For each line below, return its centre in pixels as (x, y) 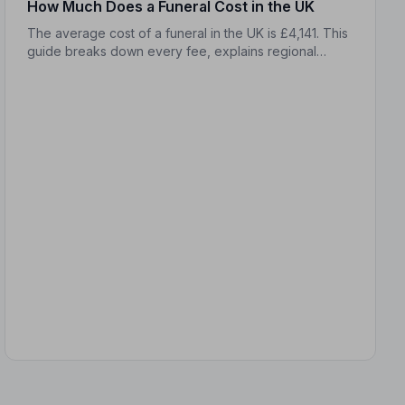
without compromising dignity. (115, 88)
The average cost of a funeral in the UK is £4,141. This (188, 33)
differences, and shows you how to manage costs (176, 70)
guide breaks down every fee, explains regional (172, 52)
